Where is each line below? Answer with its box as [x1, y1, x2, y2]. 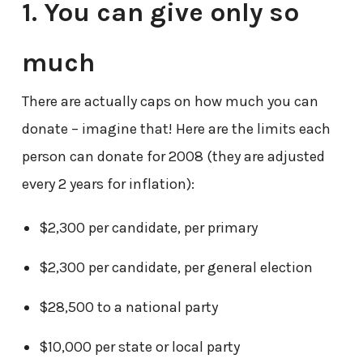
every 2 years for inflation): [21, 175, 194, 194]
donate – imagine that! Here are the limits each [21, 120, 331, 139]
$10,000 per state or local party [38, 338, 240, 357]
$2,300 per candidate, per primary [38, 219, 258, 237]
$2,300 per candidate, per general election [38, 258, 313, 277]
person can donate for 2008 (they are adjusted [21, 147, 325, 166]
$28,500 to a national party [38, 298, 218, 317]
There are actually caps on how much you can [21, 92, 318, 111]
